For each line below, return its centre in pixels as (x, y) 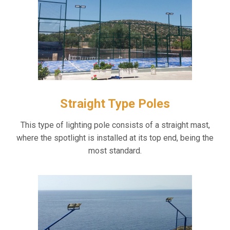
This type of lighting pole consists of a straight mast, (115, 125)
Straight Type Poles (115, 104)
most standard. (115, 151)
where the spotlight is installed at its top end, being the (115, 138)
